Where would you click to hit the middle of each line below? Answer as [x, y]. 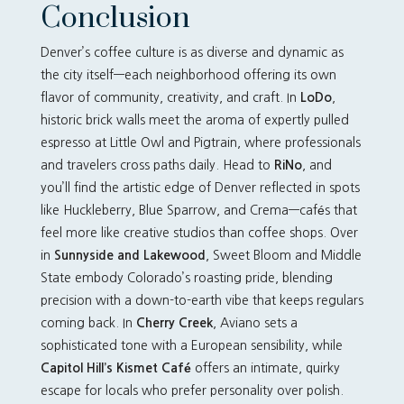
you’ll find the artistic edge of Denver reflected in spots [200, 188]
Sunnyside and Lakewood [129, 255]
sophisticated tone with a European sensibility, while [191, 345]
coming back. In [88, 323]
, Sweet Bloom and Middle [283, 255]
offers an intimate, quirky [265, 368]
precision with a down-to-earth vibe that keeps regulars [202, 300]
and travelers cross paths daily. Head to [157, 165]
